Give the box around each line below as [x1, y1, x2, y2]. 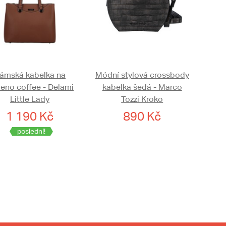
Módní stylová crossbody [95, 70, 189, 80]
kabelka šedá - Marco [102, 82, 182, 92]
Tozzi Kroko [121, 94, 163, 104]
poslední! [17, 127, 45, 136]
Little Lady [10, 94, 50, 104]
